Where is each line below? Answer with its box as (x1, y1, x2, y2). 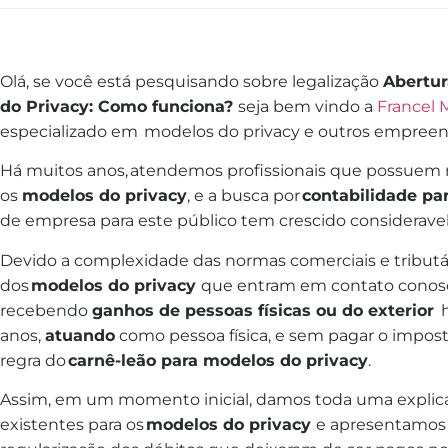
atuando (45, 325, 115, 345)
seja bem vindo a (238, 97, 377, 116)
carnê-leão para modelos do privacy (68, 350, 368, 370)
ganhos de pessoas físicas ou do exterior (92, 300, 439, 320)
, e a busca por (187, 186, 302, 206)
